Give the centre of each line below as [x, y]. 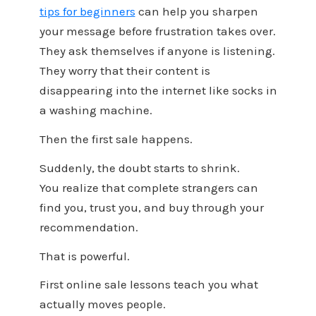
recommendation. [89, 227]
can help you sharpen [196, 12]
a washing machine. [96, 110]
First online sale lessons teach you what [148, 285]
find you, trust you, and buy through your [151, 207]
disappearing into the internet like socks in [158, 91]
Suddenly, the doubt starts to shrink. [139, 168]
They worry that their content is [124, 71]
